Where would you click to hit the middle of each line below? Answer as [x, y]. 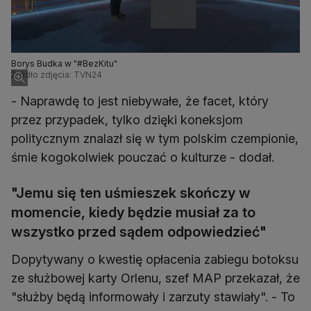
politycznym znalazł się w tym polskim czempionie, [155, 139]
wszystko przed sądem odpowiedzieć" [139, 232]
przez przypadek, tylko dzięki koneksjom [127, 120]
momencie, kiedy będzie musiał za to [133, 213]
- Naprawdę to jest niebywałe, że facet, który [140, 101]
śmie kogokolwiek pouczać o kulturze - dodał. [143, 158]
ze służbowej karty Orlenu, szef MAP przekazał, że [155, 278]
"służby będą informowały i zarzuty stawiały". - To [153, 297]
